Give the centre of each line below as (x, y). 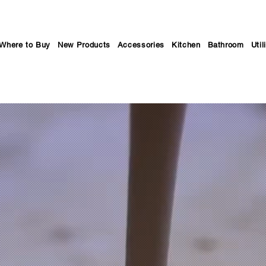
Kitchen (186, 45)
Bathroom (226, 45)
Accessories (141, 45)
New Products (84, 45)
